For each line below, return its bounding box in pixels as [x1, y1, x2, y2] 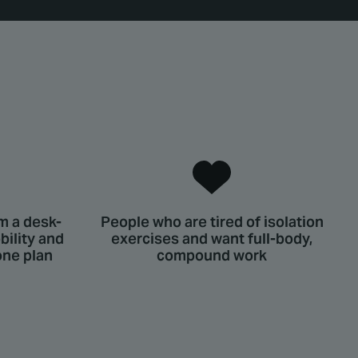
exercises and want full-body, [111, 229, 312, 249]
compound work [157, 246, 267, 265]
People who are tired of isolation [100, 213, 324, 232]
